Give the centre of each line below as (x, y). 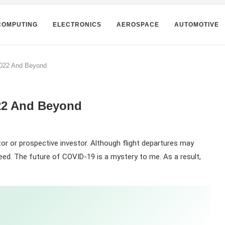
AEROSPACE (138, 25)
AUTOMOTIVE (197, 25)
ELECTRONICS (77, 25)
